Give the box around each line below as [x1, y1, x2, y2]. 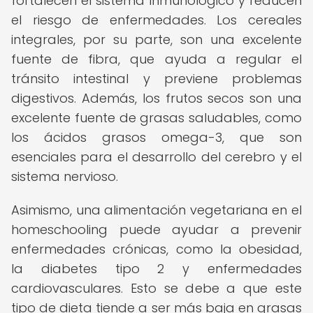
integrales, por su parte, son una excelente [11, 31, 302, 48]
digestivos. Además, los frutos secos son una [11, 89, 302, 107]
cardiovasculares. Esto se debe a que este [11, 279, 302, 297]
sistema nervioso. [11, 168, 118, 185]
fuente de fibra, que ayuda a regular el [11, 50, 302, 68]
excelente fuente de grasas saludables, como [11, 109, 302, 126]
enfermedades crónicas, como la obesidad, [11, 240, 302, 258]
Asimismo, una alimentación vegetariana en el [11, 201, 302, 219]
